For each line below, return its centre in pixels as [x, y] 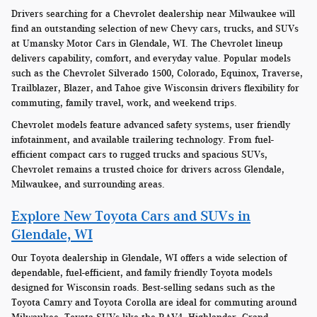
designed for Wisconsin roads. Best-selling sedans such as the [143, 288]
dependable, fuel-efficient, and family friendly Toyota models [142, 273]
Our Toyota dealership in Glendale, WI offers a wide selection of [149, 258]
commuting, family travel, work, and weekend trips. [124, 103]
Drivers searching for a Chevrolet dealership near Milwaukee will [153, 13]
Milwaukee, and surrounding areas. [88, 184]
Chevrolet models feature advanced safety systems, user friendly [151, 125]
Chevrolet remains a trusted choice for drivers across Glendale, [148, 169]
